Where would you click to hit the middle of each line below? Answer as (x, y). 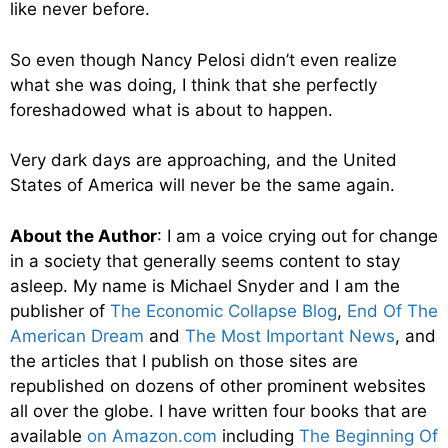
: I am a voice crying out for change (297, 235)
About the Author (83, 235)
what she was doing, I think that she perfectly (193, 84)
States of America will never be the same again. (202, 185)
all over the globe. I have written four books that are (218, 410)
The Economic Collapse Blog (223, 310)
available (48, 435)
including (258, 435)
